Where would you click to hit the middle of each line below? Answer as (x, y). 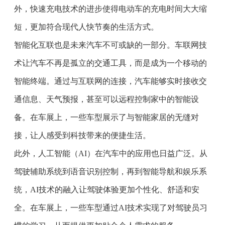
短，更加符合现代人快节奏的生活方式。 (87, 27)
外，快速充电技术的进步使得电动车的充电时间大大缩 (111, 9)
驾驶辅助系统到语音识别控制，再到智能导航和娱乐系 (111, 171)
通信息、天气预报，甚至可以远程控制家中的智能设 (107, 99)
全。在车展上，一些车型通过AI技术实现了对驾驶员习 (111, 207)
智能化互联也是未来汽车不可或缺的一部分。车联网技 (111, 45)
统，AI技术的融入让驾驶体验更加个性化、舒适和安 (107, 189)
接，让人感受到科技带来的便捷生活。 (83, 135)
